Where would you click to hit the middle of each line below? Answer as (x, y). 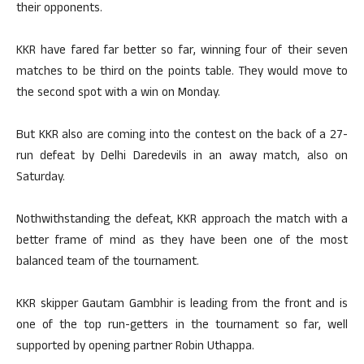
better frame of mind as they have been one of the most (182, 242)
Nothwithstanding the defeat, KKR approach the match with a (182, 221)
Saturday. (41, 178)
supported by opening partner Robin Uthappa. (135, 347)
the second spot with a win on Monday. (118, 94)
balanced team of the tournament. (108, 263)
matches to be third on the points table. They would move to (182, 73)
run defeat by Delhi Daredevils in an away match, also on (182, 157)
